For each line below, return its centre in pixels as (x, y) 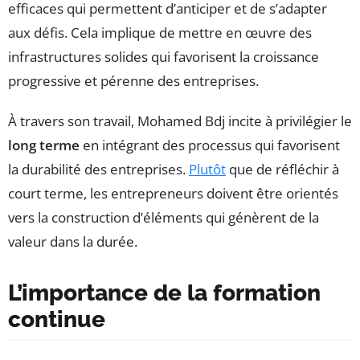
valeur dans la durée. (73, 242)
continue (57, 320)
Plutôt (207, 170)
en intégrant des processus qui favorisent (210, 145)
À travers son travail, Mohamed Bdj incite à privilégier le (180, 121)
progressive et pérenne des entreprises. (133, 81)
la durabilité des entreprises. (98, 170)
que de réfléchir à (282, 170)
